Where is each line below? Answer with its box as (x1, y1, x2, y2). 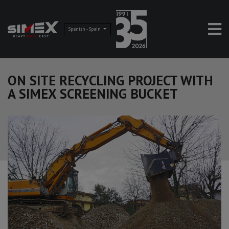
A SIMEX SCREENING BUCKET (8, 84, 178, 102)
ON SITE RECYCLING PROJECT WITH (8, 71, 213, 89)
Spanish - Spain (68, 25, 102, 32)
